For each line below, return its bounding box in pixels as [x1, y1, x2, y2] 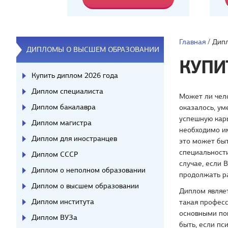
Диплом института [32, 197, 94, 206]
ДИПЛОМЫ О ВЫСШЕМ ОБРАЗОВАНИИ [26, 45, 159, 54]
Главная [179, 37, 206, 46]
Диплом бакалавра [32, 102, 96, 111]
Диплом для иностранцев [32, 134, 117, 143]
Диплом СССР [32, 150, 78, 159]
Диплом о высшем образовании [32, 181, 139, 190]
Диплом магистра [32, 118, 92, 127]
